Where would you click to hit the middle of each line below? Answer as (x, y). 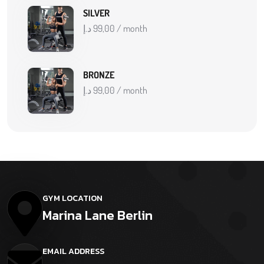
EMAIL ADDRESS (73, 252)
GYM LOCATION (72, 199)
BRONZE (99, 75)
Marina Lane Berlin (98, 216)
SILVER (96, 13)
